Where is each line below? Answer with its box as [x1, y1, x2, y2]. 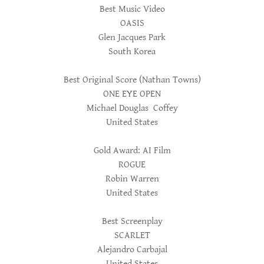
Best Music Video [99, 4, 165, 15]
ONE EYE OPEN [103, 88, 161, 100]
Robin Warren [105, 173, 159, 184]
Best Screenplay [101, 216, 163, 227]
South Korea [108, 46, 156, 57]
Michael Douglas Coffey [86, 103, 178, 114]
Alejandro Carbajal [97, 244, 167, 255]
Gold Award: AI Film [93, 145, 171, 156]
